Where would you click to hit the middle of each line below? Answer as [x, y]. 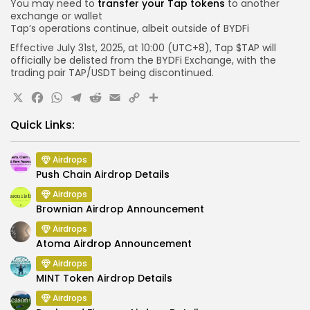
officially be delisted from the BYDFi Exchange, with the [143, 61]
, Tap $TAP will [243, 48]
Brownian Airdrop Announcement [120, 209]
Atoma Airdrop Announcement [114, 244]
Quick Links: [43, 125]
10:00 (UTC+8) [175, 48]
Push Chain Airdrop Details [103, 175]
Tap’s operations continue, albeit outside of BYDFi [130, 29]
